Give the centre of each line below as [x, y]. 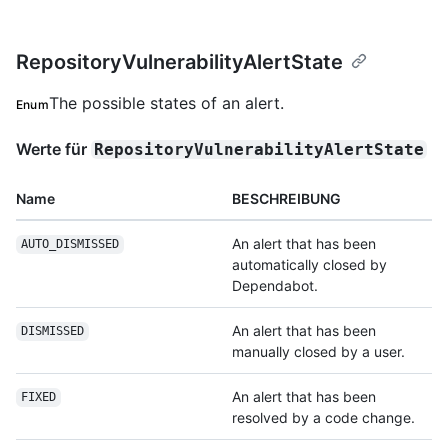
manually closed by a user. [318, 351]
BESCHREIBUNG [286, 198]
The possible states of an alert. [166, 102]
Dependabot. [275, 285]
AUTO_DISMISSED [69, 244]
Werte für [53, 148]
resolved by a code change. [323, 417]
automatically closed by [309, 264]
